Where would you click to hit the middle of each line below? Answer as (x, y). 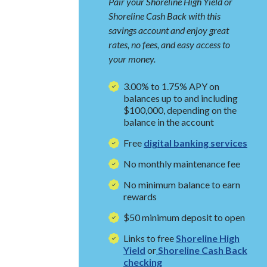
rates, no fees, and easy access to (169, 45)
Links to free (150, 238)
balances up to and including (181, 98)
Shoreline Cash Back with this (164, 16)
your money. (133, 59)
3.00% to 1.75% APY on (171, 86)
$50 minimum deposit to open (184, 218)
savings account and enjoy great (169, 30)
